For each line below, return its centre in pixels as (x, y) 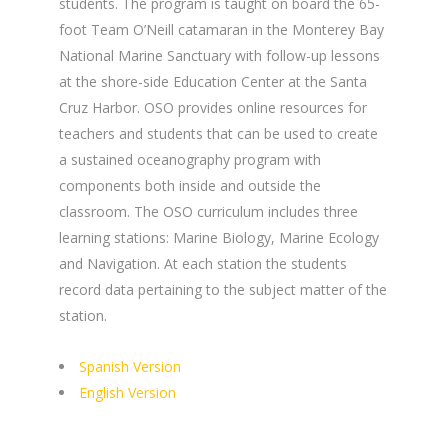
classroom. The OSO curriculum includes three (208, 212)
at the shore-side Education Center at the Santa (213, 82)
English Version (127, 393)
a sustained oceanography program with (190, 160)
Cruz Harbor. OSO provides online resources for (213, 108)
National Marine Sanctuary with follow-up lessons (219, 56)
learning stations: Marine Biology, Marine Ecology (219, 238)
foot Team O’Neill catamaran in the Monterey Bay (221, 30)
